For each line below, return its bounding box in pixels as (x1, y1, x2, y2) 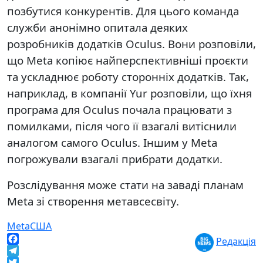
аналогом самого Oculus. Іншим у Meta (7, 135, 217, 150)
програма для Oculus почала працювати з (7, 102, 232, 117)
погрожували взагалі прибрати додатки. (7, 151, 222, 166)
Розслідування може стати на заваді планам (7, 177, 244, 192)
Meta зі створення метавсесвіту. (7, 194, 179, 208)
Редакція (216, 235, 256, 248)
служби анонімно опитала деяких (7, 20, 188, 35)
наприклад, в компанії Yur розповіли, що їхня (7, 86, 252, 100)
